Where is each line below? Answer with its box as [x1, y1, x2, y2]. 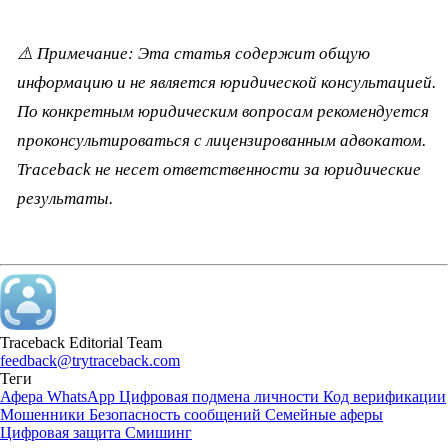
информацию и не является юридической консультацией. [17, 72, 436, 92]
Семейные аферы [265, 405, 383, 423]
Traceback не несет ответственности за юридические [17, 159, 421, 179]
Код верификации [323, 387, 446, 405]
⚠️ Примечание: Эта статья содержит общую [17, 43, 370, 63]
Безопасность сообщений [89, 405, 265, 423]
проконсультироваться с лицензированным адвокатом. [17, 130, 426, 150]
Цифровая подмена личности [119, 387, 323, 405]
